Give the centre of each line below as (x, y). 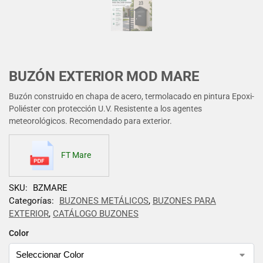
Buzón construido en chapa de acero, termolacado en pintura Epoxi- (131, 96)
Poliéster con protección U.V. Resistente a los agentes (105, 108)
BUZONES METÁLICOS (104, 200)
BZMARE (50, 188)
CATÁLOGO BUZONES (96, 213)
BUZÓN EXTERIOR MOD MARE (104, 76)
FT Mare (76, 155)
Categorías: (33, 200)
